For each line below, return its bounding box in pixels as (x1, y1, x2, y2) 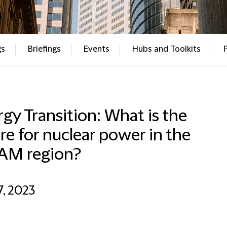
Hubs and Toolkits (132, 45, 201, 54)
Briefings (27, 45, 61, 54)
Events (83, 45, 109, 54)
